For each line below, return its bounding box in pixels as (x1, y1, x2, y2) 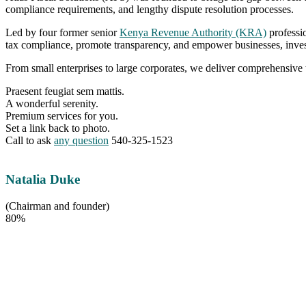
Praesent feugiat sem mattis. (5, 85, 124, 98)
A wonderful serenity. (5, 98, 98, 110)
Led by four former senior (5, 27, 120, 39)
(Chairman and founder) (5, 199, 109, 212)
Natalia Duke (5, 172, 80, 187)
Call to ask (5, 135, 54, 147)
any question (54, 135, 109, 147)
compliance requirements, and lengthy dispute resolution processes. (5, 3, 294, 16)
